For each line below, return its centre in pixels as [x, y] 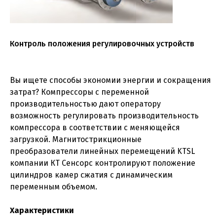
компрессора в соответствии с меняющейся [95, 128]
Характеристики [42, 210]
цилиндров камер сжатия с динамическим [91, 175]
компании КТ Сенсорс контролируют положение [103, 163]
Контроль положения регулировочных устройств [102, 44]
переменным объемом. [54, 187]
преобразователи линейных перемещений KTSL [102, 151]
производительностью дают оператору [85, 104]
